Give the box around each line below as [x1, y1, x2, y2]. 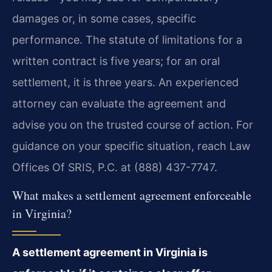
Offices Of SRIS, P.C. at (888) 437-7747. [12, 160, 217, 174]
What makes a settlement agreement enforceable [12, 187, 251, 204]
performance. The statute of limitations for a [12, 33, 242, 46]
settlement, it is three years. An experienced [12, 75, 239, 89]
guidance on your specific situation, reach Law [12, 139, 251, 152]
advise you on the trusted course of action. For [12, 118, 253, 131]
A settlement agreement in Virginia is [12, 246, 208, 259]
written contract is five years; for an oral [12, 54, 220, 67]
